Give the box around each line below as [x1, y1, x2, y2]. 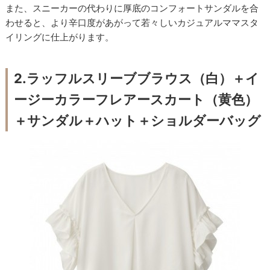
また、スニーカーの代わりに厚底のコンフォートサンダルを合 [5, 2, 259, 14]
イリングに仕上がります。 [5, 31, 115, 43]
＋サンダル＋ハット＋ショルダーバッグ [14, 113, 262, 129]
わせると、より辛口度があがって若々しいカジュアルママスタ [5, 17, 259, 29]
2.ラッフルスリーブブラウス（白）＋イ [14, 71, 260, 87]
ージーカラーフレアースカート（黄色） [14, 92, 259, 108]
